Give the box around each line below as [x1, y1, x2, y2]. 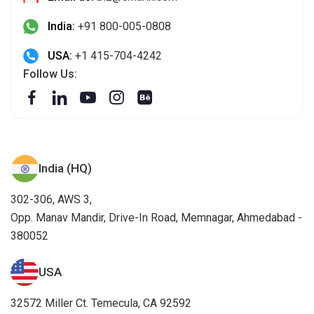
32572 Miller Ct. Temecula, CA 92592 [11, 296, 191, 310]
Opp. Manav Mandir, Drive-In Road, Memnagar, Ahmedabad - [11, 210, 302, 224]
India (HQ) [39, 161, 92, 175]
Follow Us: [23, 67, 77, 81]
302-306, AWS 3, [11, 192, 92, 206]
